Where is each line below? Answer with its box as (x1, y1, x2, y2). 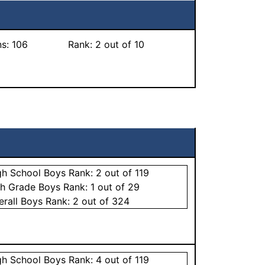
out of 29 (95, 180, 140, 193)
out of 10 (101, 38, 145, 50)
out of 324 (79, 195, 130, 207)
